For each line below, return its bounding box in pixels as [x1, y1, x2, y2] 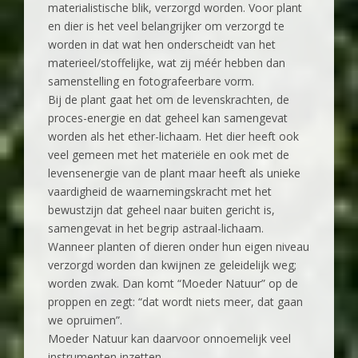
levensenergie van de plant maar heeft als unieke [48, 165, 300, 181]
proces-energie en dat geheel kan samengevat [48, 110, 288, 126]
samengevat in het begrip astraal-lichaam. [48, 221, 264, 237]
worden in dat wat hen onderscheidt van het [48, 37, 276, 53]
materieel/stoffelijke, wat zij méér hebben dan [48, 55, 285, 71]
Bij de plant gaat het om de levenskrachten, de [48, 92, 289, 108]
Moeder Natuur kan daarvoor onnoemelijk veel [48, 331, 291, 347]
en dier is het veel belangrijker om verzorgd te [48, 18, 284, 34]
